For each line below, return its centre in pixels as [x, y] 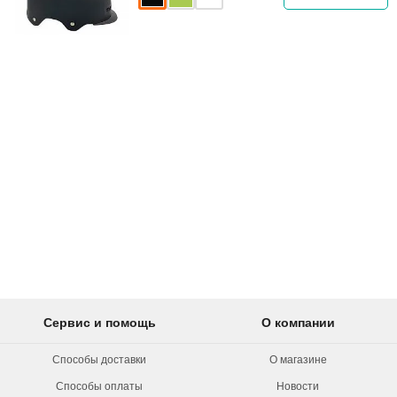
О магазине [298, 360]
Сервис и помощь [99, 323]
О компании [298, 323]
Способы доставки [99, 360]
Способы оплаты [99, 386]
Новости [298, 386]
